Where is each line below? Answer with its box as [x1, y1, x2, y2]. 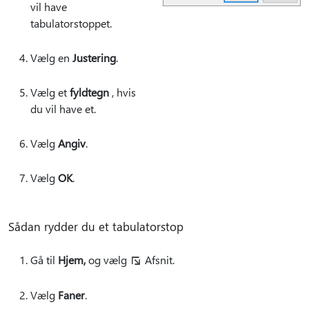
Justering [72, 50, 116, 65]
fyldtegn [70, 84, 109, 99]
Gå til [30, 252, 58, 267]
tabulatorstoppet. [30, 15, 112, 30]
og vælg [86, 252, 130, 267]
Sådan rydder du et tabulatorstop [8, 218, 183, 234]
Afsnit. [142, 252, 175, 267]
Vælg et [30, 84, 70, 99]
